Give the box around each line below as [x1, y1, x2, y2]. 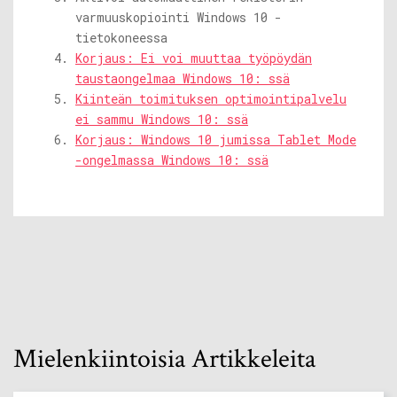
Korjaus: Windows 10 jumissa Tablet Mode [75, 131, 356, 149]
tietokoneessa [75, 29, 167, 47]
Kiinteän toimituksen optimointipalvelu [75, 90, 346, 108]
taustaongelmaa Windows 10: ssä [75, 70, 290, 88]
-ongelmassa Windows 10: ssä [75, 152, 269, 169]
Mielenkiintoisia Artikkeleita [13, 342, 315, 378]
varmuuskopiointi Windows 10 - [75, 9, 282, 27]
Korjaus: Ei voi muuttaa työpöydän [75, 50, 312, 67]
